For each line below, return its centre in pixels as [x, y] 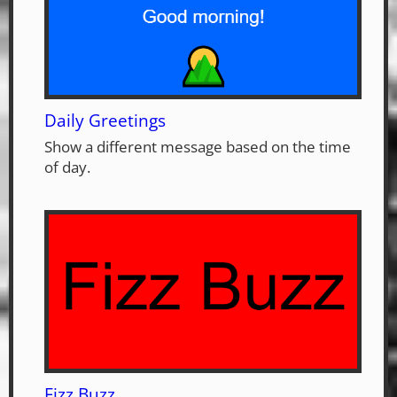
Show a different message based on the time [198, 146]
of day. [67, 167]
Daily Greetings [105, 120]
